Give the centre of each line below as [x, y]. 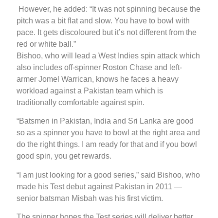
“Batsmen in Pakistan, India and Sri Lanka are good [105, 121]
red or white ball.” [46, 44]
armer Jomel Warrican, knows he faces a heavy [98, 79]
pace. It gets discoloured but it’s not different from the [107, 33]
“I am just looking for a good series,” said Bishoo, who [108, 175]
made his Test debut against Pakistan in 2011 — [99, 186]
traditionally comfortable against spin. [81, 103]
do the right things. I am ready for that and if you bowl [107, 145]
